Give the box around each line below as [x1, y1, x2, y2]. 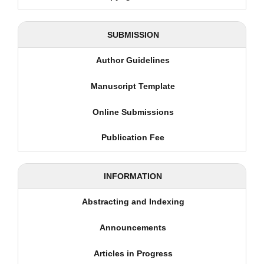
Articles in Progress [93, 248, 173, 258]
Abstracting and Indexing [81, 197, 184, 207]
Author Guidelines [96, 55, 170, 65]
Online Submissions [92, 107, 174, 117]
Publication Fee [101, 133, 164, 143]
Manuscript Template [91, 81, 175, 91]
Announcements [100, 223, 166, 232]
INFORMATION [104, 171, 162, 181]
